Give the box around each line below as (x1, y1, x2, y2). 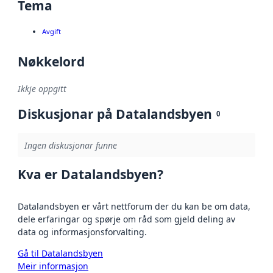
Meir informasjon (18, 260, 88, 272)
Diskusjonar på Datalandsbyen (18, 105, 212, 122)
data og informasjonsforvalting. (18, 225, 147, 238)
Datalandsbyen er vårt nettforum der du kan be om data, (18, 200, 250, 212)
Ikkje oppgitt (18, 83, 66, 95)
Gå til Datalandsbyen (18, 247, 103, 259)
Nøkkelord (18, 53, 85, 71)
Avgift (42, 27, 61, 37)
